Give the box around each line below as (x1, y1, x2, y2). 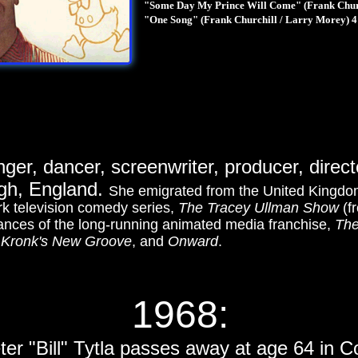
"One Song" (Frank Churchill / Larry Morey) (144, 14, 352, 26)
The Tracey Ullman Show (178, 200, 343, 216)
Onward (168, 233, 218, 249)
